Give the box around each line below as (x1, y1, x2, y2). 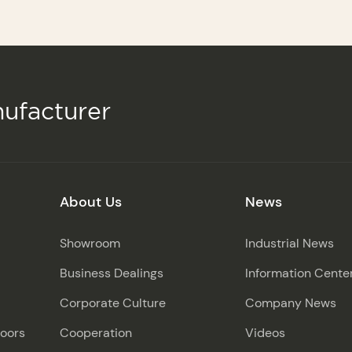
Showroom (59, 234, 120, 251)
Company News (244, 294, 336, 311)
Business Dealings (59, 264, 163, 281)
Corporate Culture (59, 294, 166, 311)
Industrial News (244, 234, 334, 251)
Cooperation (59, 324, 132, 341)
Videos (244, 324, 285, 341)
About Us (59, 192, 122, 211)
